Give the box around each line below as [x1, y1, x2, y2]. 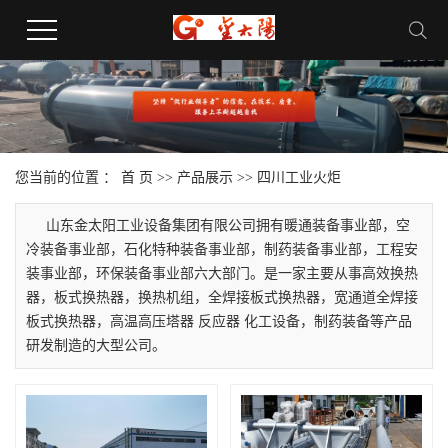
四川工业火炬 [257, 170, 341, 186]
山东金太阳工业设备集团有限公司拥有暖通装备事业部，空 [46, 218, 410, 234]
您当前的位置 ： [15, 170, 121, 186]
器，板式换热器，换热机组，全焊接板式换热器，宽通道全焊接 [26, 290, 418, 306]
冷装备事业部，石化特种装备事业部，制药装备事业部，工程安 [26, 242, 418, 258]
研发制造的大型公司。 [26, 338, 166, 354]
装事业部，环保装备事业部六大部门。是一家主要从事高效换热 [26, 266, 418, 282]
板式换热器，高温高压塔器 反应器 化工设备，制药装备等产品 [26, 314, 412, 330]
